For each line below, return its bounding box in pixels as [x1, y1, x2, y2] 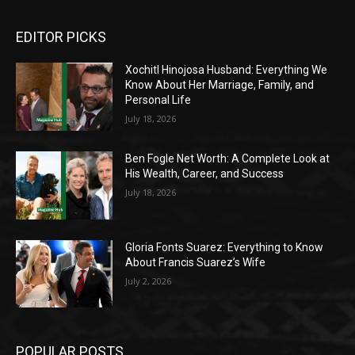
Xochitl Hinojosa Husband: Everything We [125, 63, 328, 77]
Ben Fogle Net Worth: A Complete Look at [125, 152, 330, 166]
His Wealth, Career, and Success [125, 167, 284, 181]
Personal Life [125, 94, 192, 107]
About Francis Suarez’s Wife [125, 255, 266, 269]
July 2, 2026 [125, 274, 172, 287]
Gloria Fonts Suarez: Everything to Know [125, 240, 324, 254]
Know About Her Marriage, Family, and [125, 78, 315, 92]
